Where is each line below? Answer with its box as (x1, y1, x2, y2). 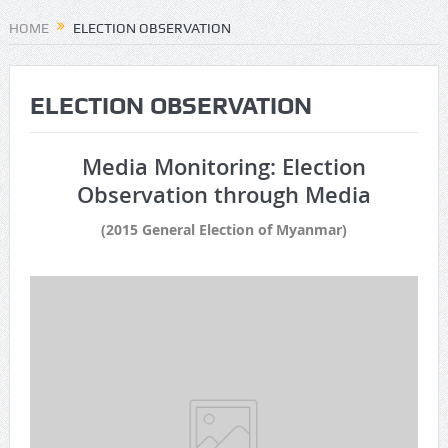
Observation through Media (76, 180, 371, 211)
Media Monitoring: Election (81, 152, 366, 183)
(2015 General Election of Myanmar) (100, 220, 347, 240)
